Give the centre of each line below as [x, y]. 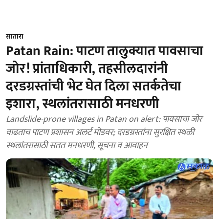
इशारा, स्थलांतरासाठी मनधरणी [83, 104]
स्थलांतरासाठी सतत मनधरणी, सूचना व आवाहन [77, 146]
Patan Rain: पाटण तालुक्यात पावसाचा [105, 51]
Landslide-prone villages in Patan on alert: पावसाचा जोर [104, 119]
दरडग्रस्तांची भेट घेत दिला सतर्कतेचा [94, 86]
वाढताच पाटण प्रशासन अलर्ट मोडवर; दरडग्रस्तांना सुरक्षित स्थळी [100, 132]
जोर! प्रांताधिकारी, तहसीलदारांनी [87, 69]
